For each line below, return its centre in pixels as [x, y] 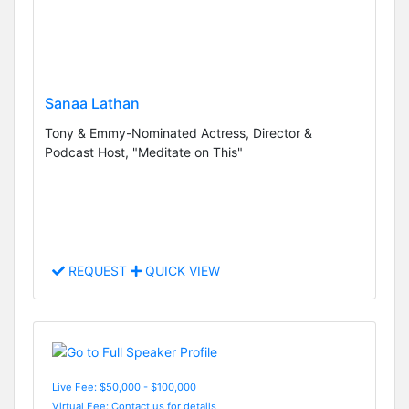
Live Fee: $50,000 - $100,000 [124, 387]
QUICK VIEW [181, 271]
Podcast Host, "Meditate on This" [144, 152]
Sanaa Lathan [92, 104]
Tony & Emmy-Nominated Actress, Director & [178, 133]
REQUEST [98, 271]
